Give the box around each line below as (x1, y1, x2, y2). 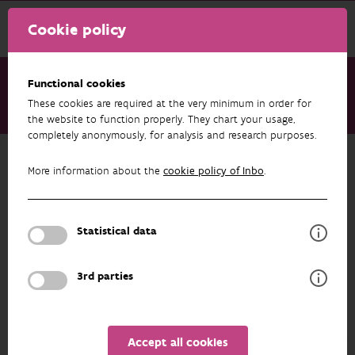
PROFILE (150, 238, 197, 254)
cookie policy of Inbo (163, 164, 264, 178)
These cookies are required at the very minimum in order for (28, 97, 311, 111)
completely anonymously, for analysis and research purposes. (28, 128, 317, 143)
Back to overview (35, 150, 133, 166)
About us (50, 110, 95, 126)
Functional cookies (28, 77, 125, 91)
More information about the (28, 164, 163, 178)
